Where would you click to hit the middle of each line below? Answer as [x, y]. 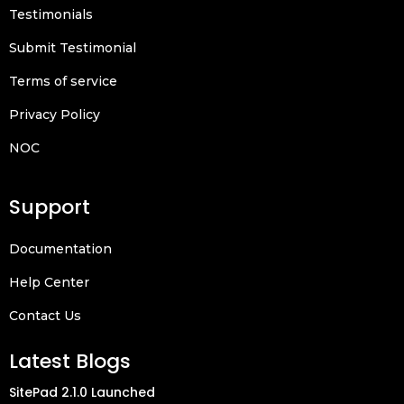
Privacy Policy [55, 114]
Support [50, 207]
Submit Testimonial [73, 47]
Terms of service [63, 81]
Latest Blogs [70, 361]
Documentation [60, 248]
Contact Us [45, 315]
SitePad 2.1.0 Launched [82, 392]
